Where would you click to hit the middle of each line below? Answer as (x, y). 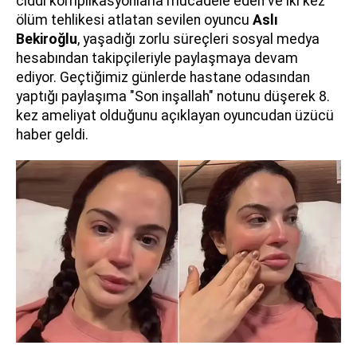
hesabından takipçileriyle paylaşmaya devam (157, 58)
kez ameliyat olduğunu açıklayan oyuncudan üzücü (175, 115)
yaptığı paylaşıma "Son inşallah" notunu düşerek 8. (173, 96)
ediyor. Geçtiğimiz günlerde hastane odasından (163, 77)
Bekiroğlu (47, 39)
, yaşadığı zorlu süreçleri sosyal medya (198, 39)
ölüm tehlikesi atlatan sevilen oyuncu (134, 20)
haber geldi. (52, 134)
